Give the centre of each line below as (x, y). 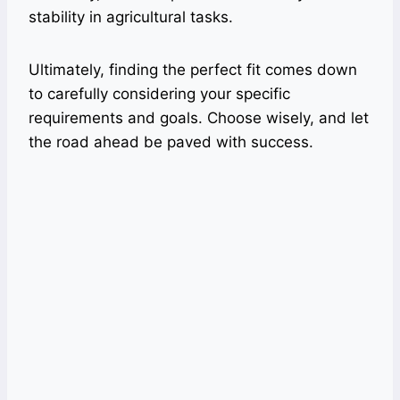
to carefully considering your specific (159, 94)
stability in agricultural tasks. (131, 17)
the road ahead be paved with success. (171, 142)
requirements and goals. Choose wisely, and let (199, 118)
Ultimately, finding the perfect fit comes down (193, 70)
